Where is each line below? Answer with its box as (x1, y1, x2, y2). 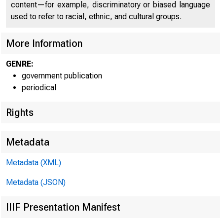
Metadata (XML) (6, 158, 61, 167)
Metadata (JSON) (6, 178, 66, 187)
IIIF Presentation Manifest (6, 201, 120, 213)
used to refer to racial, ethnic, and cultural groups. (11, 12, 182, 21)
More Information (6, 37, 82, 49)
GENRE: (6, 59, 34, 69)
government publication (22, 71, 102, 80)
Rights (6, 107, 34, 118)
